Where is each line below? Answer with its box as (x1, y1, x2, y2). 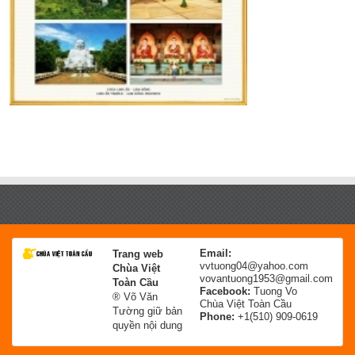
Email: (200, 247, 231, 260)
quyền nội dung (113, 319, 182, 332)
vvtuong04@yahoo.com (200, 260, 308, 273)
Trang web (113, 248, 163, 261)
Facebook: (200, 285, 254, 298)
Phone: (200, 311, 235, 323)
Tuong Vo (254, 285, 297, 298)
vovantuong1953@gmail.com (200, 273, 333, 285)
